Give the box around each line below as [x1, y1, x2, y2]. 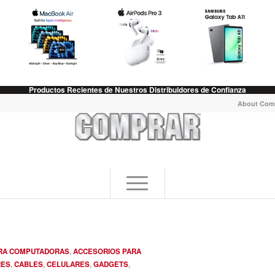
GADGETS [93, 259, 128, 269]
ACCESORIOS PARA [73, 246, 141, 257]
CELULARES [47, 259, 90, 269]
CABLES [14, 259, 43, 269]
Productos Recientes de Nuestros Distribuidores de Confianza [29, 84, 246, 95]
